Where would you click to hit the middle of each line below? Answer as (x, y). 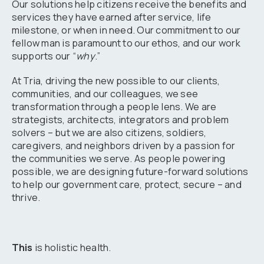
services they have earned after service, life (111, 17)
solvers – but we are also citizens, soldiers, (109, 133)
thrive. (26, 198)
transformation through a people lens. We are (114, 107)
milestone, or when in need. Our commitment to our (126, 30)
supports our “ (44, 56)
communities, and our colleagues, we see (105, 94)
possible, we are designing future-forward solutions (130, 172)
